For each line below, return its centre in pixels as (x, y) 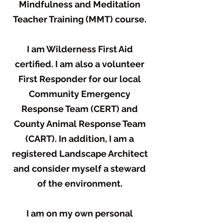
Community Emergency (80, 94)
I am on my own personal (80, 213)
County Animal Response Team (80, 124)
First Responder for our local (80, 79)
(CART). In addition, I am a (80, 139)
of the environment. (80, 183)
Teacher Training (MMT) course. (80, 19)
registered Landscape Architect (80, 154)
